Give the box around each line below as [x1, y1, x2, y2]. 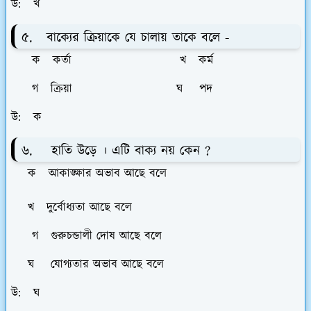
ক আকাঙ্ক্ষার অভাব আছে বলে [11, 165, 167, 182]
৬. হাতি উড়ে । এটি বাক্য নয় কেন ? [22, 141, 210, 160]
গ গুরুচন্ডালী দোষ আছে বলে [11, 227, 162, 244]
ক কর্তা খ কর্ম [11, 51, 213, 69]
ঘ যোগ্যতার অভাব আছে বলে [11, 255, 164, 273]
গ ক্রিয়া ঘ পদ [11, 80, 212, 97]
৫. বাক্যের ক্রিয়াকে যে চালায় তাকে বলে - [22, 28, 229, 48]
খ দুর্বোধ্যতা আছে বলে [11, 199, 132, 216]
